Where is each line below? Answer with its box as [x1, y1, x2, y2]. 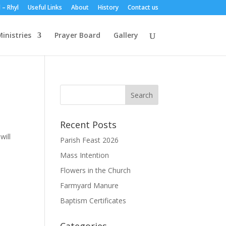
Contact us [127, 3, 158, 12]
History [97, 3, 119, 12]
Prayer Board [54, 30, 100, 40]
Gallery [113, 30, 138, 40]
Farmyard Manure [60, 181, 119, 190]
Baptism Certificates [60, 196, 127, 205]
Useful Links [27, 3, 62, 12]
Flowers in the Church [60, 165, 131, 175]
